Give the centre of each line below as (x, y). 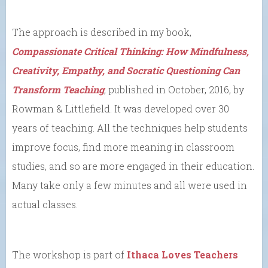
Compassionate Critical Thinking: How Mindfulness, (130, 51)
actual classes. (45, 204)
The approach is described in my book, (102, 32)
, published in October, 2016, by (174, 89)
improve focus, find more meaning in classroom (123, 147)
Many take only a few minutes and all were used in (130, 185)
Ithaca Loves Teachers (182, 254)
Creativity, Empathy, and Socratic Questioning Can (126, 70)
